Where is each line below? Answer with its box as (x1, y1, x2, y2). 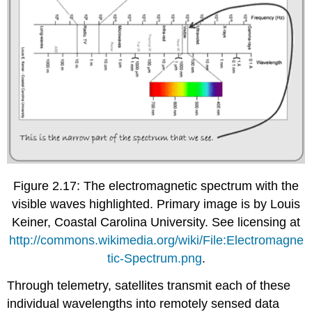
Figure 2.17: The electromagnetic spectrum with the (13, 179, 299, 194)
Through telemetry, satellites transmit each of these (7, 279, 291, 293)
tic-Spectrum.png (107, 251, 202, 266)
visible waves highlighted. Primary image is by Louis (12, 197, 300, 212)
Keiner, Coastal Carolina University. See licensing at (12, 215, 300, 230)
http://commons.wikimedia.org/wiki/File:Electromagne (8, 233, 304, 248)
